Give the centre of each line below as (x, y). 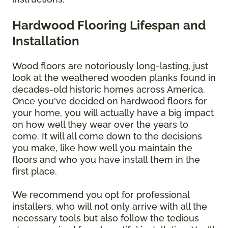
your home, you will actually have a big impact (113, 113)
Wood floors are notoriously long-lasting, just (110, 66)
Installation (46, 41)
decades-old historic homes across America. (109, 90)
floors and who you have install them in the (106, 160)
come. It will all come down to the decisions (107, 136)
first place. (36, 172)
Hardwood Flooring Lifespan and (109, 25)
